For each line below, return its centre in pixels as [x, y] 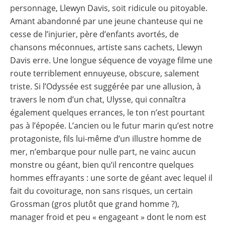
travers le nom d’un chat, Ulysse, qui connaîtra [98, 99]
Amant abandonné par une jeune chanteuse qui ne [106, 21]
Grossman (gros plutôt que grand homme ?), [95, 204]
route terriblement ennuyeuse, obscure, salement [105, 73]
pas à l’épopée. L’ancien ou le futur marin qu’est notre [112, 125]
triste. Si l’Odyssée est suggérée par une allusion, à [105, 86]
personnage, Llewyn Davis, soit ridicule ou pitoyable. [109, 8]
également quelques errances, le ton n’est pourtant [107, 112]
